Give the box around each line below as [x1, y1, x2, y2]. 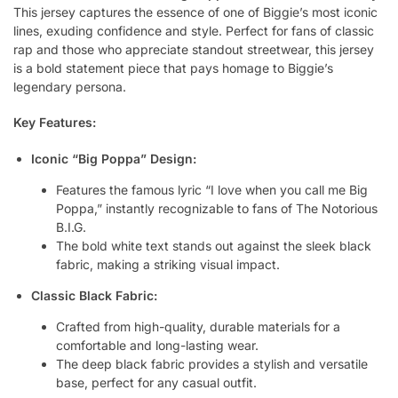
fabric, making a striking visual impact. [56, 256, 280, 272]
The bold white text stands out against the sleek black [56, 237, 371, 253]
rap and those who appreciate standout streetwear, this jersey [13, 41, 374, 57]
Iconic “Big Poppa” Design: [31, 150, 196, 166]
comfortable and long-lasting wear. [56, 337, 259, 353]
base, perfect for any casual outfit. [56, 374, 257, 390]
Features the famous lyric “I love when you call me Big [56, 181, 368, 197]
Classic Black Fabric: [31, 287, 157, 303]
